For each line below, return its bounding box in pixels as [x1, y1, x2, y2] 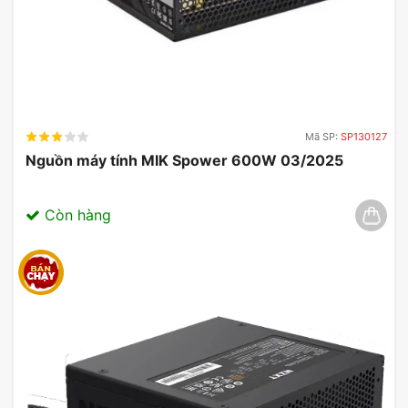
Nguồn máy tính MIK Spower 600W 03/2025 [25, 150, 343, 169]
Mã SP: [305, 129, 341, 143]
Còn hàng [40, 205, 111, 224]
